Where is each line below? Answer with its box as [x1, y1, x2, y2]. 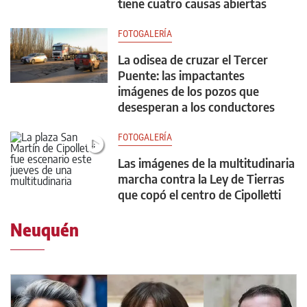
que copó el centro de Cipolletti [118, 186, 281, 203]
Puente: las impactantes [118, 67, 245, 84]
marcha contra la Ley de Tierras [118, 171, 284, 187]
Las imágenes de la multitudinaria [118, 155, 295, 171]
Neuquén [10, 219, 79, 241]
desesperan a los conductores [118, 99, 275, 115]
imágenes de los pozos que [118, 83, 259, 99]
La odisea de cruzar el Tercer [118, 51, 268, 68]
